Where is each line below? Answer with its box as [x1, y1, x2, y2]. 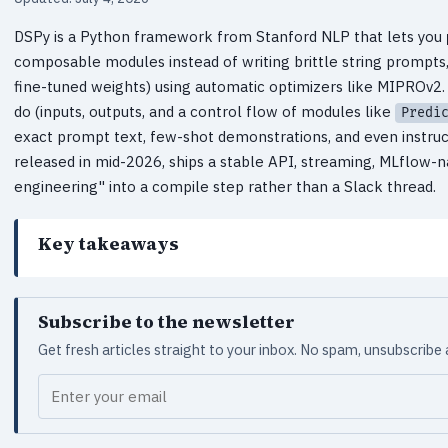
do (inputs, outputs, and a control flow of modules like [14, 102, 395, 122]
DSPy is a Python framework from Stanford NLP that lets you [14, 27, 446, 47]
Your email [38, 377, 112, 397]
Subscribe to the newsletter [38, 310, 295, 335]
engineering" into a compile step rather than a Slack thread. [14, 177, 436, 197]
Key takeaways [38, 231, 179, 257]
